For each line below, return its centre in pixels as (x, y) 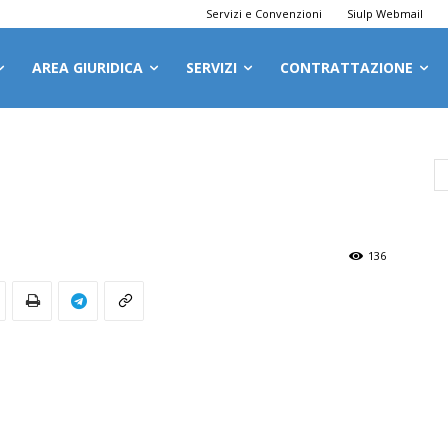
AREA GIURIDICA (87, 67)
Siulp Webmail (385, 13)
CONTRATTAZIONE (346, 67)
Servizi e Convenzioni (264, 13)
